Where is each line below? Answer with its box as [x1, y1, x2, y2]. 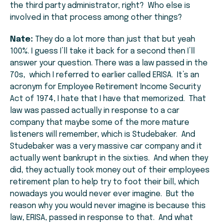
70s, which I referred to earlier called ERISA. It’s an [10, 71, 199, 80]
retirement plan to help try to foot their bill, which [10, 178, 199, 187]
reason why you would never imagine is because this [10, 202, 206, 211]
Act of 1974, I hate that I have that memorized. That [10, 95, 206, 104]
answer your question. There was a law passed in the [10, 59, 208, 68]
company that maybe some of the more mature [10, 118, 189, 127]
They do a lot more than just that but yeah [33, 35, 195, 44]
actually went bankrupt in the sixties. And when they [10, 154, 208, 163]
